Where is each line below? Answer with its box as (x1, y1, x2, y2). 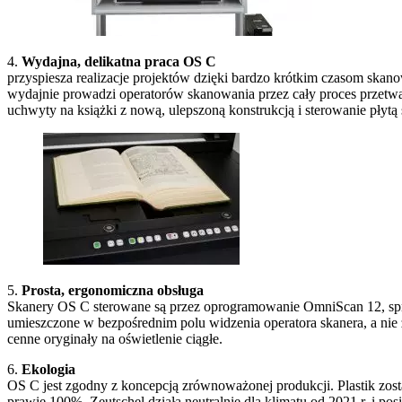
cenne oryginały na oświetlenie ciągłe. (7, 330, 223, 346)
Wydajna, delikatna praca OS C (22, 53, 216, 69)
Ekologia (22, 361, 75, 377)
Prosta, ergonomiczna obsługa (22, 282, 204, 298)
